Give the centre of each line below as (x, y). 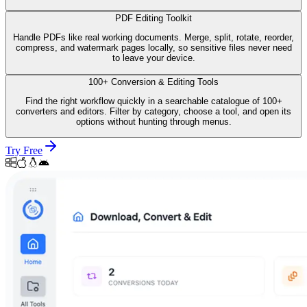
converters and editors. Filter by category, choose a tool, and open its (153, 112)
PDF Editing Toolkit (153, 19)
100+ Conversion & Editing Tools (153, 82)
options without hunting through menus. (153, 122)
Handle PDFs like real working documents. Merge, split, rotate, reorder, (153, 38)
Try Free (24, 151)
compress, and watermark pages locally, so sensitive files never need (153, 48)
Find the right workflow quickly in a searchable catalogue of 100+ (153, 101)
